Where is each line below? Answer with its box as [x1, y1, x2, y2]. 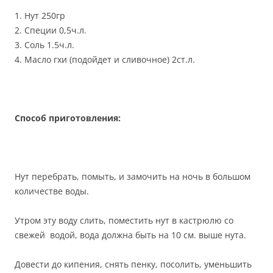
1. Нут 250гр [15, 10, 65, 21]
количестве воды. [15, 185, 89, 197]
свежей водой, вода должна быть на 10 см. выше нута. [15, 229, 246, 241]
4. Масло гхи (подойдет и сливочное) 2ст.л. [15, 54, 195, 65]
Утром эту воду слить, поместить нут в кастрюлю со [15, 214, 233, 226]
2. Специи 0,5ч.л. [15, 24, 87, 36]
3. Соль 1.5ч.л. [15, 39, 74, 51]
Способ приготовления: [15, 112, 121, 124]
